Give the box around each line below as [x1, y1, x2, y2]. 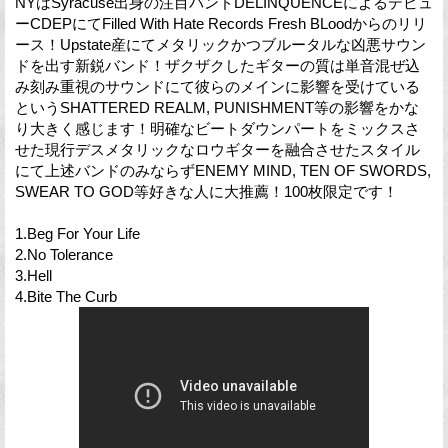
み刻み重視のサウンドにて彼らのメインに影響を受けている [15, 77, 420, 95]
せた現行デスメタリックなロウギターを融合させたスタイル [15, 140, 420, 158]
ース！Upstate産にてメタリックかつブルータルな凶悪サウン [15, 35, 426, 53]
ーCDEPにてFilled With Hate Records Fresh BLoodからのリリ [15, 14, 427, 32]
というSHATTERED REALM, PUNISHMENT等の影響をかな [15, 98, 419, 116]
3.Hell [15, 266, 52, 284]
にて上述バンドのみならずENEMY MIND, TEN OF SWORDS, [15, 161, 431, 179]
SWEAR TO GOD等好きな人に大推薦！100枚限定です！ [15, 182, 398, 200]
